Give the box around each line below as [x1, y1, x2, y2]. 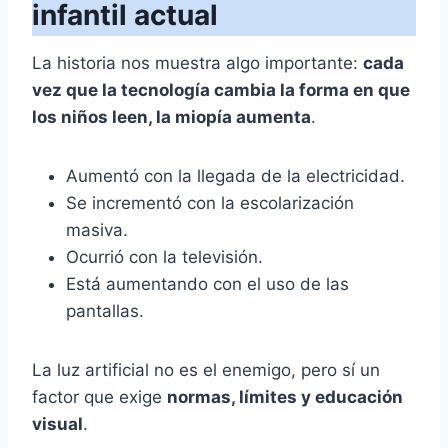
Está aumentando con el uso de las [66, 273, 349, 294]
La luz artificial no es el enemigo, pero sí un [32, 359, 380, 380]
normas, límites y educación [167, 386, 403, 407]
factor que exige [32, 386, 167, 407]
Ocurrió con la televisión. [66, 246, 263, 267]
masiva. [66, 219, 128, 240]
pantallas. [66, 300, 144, 321]
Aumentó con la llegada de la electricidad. [66, 165, 405, 186]
